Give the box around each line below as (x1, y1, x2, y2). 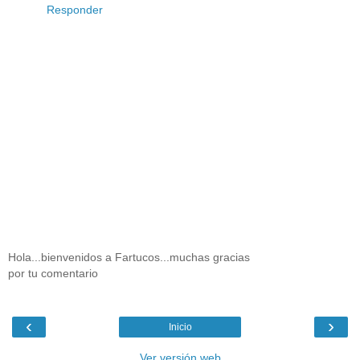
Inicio (168, 321, 192, 333)
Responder (47, 2, 103, 16)
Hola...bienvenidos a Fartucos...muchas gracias (8, 250, 250, 264)
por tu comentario (8, 266, 98, 280)
